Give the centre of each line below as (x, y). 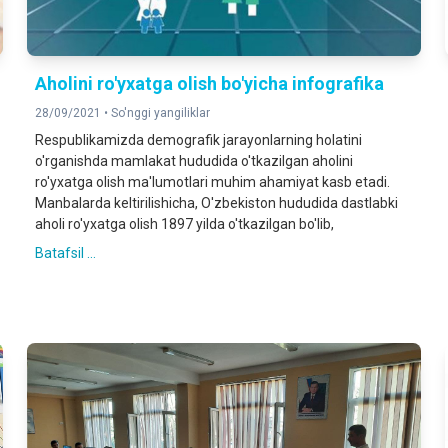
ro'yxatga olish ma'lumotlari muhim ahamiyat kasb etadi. (212, 181)
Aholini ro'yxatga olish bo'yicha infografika (209, 83)
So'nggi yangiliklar (160, 112)
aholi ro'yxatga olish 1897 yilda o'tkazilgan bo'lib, (184, 223)
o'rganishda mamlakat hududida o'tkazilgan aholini (193, 160)
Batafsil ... (65, 252)
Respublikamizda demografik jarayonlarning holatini (198, 139)
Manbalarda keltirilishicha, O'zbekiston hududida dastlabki (216, 202)
